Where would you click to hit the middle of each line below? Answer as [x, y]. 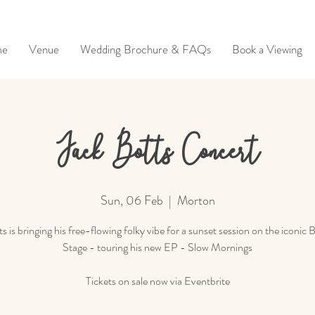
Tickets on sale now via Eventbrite [157, 281]
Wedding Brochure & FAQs [146, 49]
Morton [196, 200]
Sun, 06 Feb [131, 200]
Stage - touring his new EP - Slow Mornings [157, 247]
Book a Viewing [267, 49]
